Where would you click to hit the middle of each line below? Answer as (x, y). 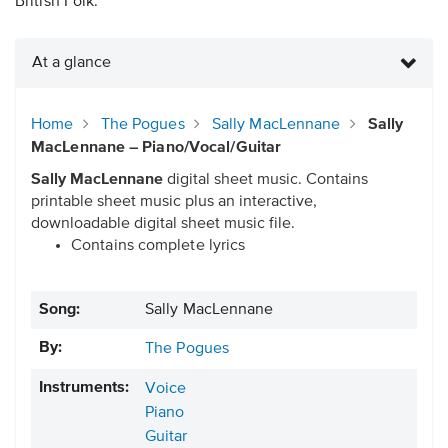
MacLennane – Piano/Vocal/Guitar (156, 148)
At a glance (71, 63)
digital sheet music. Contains (265, 180)
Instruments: (84, 388)
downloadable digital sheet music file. (163, 224)
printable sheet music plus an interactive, (174, 202)
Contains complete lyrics (158, 246)
